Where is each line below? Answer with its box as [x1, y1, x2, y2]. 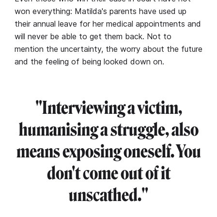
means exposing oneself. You [16, 140, 201, 162]
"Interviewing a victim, [35, 97, 182, 118]
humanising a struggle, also [18, 119, 199, 140]
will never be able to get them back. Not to [15, 31, 171, 41]
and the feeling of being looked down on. [15, 56, 164, 66]
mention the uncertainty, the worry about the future [15, 44, 202, 54]
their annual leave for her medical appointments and [15, 18, 201, 29]
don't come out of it [46, 162, 170, 184]
